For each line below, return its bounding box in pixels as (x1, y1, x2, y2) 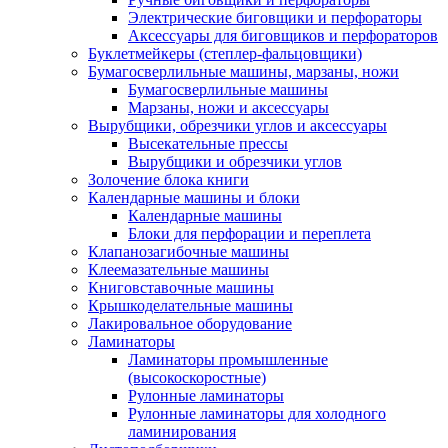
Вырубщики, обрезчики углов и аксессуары (88, 116, 387, 134)
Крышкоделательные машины (88, 296, 293, 314)
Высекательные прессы (128, 134, 288, 152)
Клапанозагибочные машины (88, 242, 289, 260)
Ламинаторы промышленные (128, 350, 328, 368)
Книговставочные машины (88, 278, 274, 296)
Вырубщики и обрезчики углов (128, 152, 342, 170)
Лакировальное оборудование (88, 314, 292, 332)
